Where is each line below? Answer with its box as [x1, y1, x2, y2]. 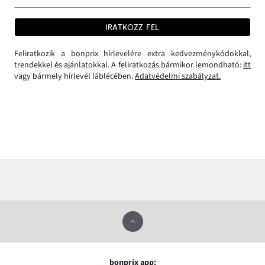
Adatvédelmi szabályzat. [135, 70, 221, 82]
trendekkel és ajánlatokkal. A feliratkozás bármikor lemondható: [14, 59, 243, 71]
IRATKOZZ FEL [105, 22, 160, 32]
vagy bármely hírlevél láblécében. [14, 70, 135, 82]
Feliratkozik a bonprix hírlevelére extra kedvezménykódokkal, [14, 48, 251, 60]
